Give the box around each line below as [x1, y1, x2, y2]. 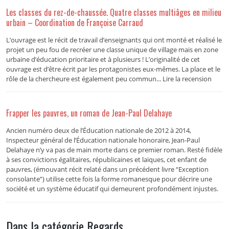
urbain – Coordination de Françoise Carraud [6, 16, 143, 29]
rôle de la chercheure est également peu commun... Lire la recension [6, 74, 212, 83]
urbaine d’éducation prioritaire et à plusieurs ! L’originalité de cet [6, 54, 200, 64]
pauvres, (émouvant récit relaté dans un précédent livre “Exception [6, 165, 209, 174]
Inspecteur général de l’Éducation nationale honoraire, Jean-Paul [6, 135, 200, 145]
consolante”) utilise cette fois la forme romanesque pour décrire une [6, 174, 212, 184]
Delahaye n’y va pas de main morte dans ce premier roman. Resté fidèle [6, 145, 222, 155]
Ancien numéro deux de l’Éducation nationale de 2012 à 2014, [6, 126, 191, 135]
